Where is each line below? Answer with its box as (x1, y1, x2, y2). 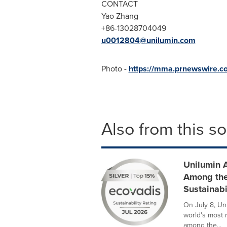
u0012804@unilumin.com (101, 34, 196, 46)
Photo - (101, 63, 129, 74)
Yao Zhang (101, 10, 138, 22)
